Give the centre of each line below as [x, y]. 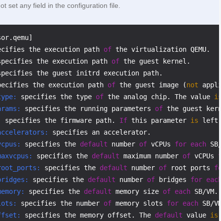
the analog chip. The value [159, 97]
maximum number [151, 156]
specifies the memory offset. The [88, 215]
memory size [137, 191]
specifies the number [60, 203]
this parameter [159, 120]
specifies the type [56, 97]
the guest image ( [151, 85]
